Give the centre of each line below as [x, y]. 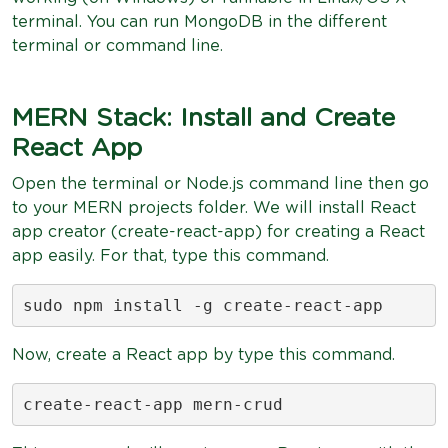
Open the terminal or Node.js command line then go [220, 184]
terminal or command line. [117, 46]
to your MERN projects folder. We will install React [214, 208]
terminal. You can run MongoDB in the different [199, 22]
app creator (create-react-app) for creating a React [218, 232]
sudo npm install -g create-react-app [202, 305]
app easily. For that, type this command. [170, 256]
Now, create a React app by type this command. [203, 355]
